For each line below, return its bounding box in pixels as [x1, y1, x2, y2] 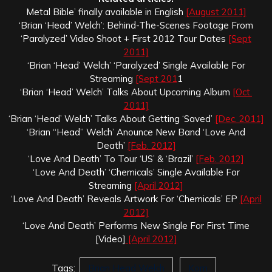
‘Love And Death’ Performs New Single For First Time [22, 219, 250, 231]
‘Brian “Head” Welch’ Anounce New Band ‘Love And [27, 126, 245, 138]
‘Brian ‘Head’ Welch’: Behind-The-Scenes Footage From [19, 19, 253, 31]
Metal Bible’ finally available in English [25, 5, 186, 18]
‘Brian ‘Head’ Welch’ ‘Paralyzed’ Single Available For [27, 59, 245, 71]
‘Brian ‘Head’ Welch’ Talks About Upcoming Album [20, 86, 233, 98]
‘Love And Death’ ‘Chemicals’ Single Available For [32, 166, 240, 178]
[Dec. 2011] [214, 112, 264, 124]
